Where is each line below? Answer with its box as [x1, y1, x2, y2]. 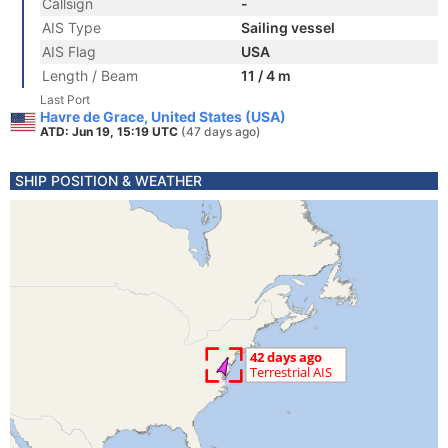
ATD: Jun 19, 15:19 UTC [40, 124, 181, 139]
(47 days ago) [181, 124, 261, 139]
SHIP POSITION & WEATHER [15, 172, 202, 189]
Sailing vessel [241, 19, 335, 36]
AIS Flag [42, 43, 96, 60]
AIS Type [42, 19, 101, 36]
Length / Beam [42, 67, 138, 84]
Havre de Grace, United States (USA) [40, 108, 286, 125]
